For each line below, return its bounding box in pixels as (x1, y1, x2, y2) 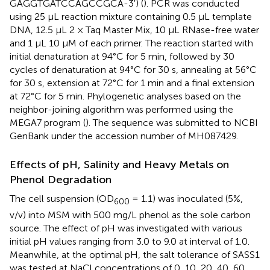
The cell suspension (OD (10, 193, 114, 205)
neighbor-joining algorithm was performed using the (10, 104, 233, 116)
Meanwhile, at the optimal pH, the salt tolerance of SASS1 (10, 248, 260, 260)
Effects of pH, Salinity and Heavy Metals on (10, 158, 229, 172)
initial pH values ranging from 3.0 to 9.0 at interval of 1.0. (10, 235, 250, 247)
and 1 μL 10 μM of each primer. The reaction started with (10, 37, 253, 49)
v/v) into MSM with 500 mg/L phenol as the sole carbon (10, 209, 251, 221)
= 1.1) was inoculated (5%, (130, 193, 243, 205)
